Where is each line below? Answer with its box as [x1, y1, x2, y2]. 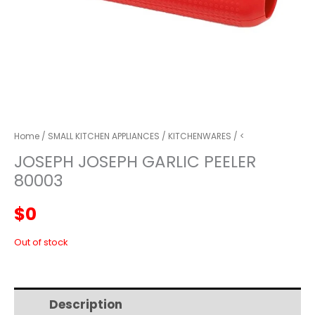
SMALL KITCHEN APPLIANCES [48, 130, 160, 142]
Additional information [157, 295, 301, 313]
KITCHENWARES [168, 130, 231, 142]
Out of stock [14, 236, 68, 250]
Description [49, 295, 122, 313]
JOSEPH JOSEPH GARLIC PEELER [14, 150, 256, 173]
